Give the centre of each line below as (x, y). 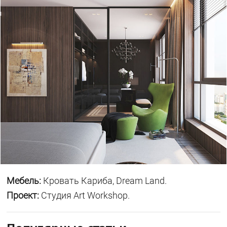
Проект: (23, 195)
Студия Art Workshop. (85, 195)
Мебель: (24, 180)
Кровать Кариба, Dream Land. (104, 180)
